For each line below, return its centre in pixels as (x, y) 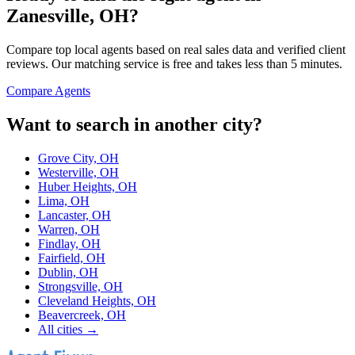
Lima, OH (64, 201)
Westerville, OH (78, 173)
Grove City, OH (78, 158)
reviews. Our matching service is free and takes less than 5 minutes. (174, 64)
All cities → (68, 330)
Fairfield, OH (72, 258)
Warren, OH (69, 230)
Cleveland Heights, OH (97, 301)
